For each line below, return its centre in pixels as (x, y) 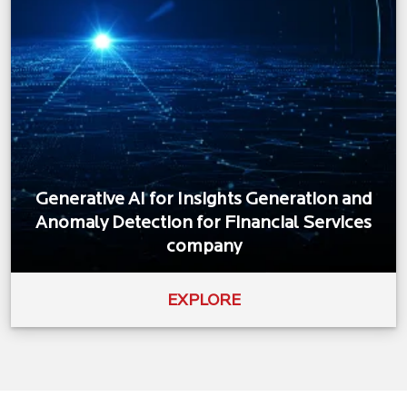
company (203, 247)
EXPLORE (203, 301)
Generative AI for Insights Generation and (203, 199)
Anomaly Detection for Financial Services (203, 223)
